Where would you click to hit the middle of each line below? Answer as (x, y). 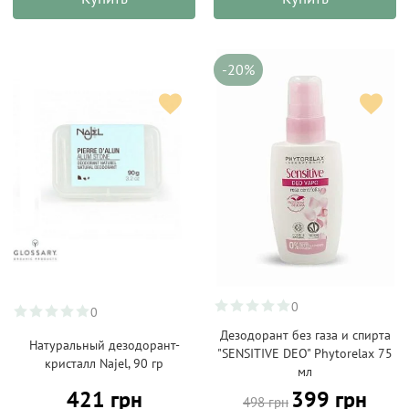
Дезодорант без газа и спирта (305, 335)
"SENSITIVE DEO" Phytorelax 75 (305, 353)
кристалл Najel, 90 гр (104, 363)
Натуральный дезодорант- (104, 345)
